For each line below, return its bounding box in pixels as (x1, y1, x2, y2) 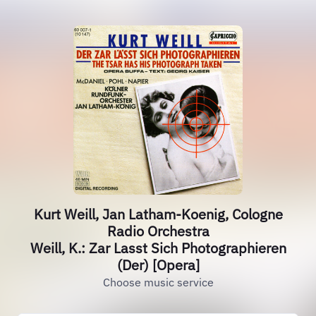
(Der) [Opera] (116, 255, 200, 274)
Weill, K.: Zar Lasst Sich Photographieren (30, 238, 286, 257)
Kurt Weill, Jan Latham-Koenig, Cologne (33, 205, 283, 224)
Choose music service (102, 275, 214, 289)
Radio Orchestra (107, 221, 209, 241)
